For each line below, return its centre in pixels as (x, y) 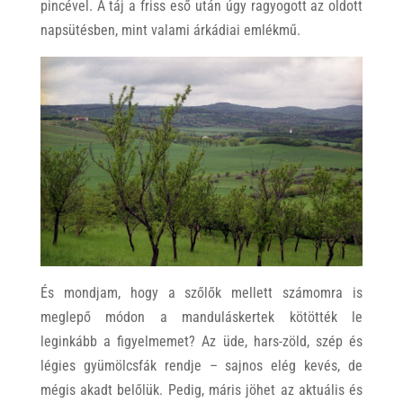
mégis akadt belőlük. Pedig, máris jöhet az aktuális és (201, 390)
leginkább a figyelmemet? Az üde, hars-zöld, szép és (201, 342)
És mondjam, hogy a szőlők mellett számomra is (201, 293)
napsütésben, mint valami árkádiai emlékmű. (170, 30)
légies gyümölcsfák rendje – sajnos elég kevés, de (201, 366)
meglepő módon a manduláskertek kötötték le (201, 318)
